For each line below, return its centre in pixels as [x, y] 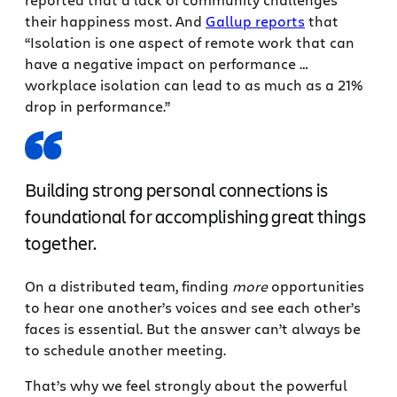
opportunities [316, 285]
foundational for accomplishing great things [195, 217]
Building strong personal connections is [177, 191]
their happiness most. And [115, 20]
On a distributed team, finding [128, 285]
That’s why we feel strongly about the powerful [186, 385]
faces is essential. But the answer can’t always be [193, 328]
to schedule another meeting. [127, 349]
